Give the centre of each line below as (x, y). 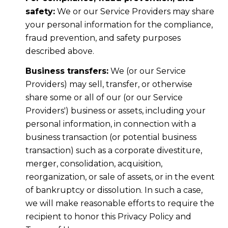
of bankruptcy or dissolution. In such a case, (114, 190)
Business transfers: (67, 71)
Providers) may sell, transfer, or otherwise (109, 84)
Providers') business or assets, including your (115, 110)
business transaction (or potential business (111, 137)
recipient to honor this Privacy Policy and (108, 216)
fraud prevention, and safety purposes (103, 38)
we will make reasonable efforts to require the (120, 203)
